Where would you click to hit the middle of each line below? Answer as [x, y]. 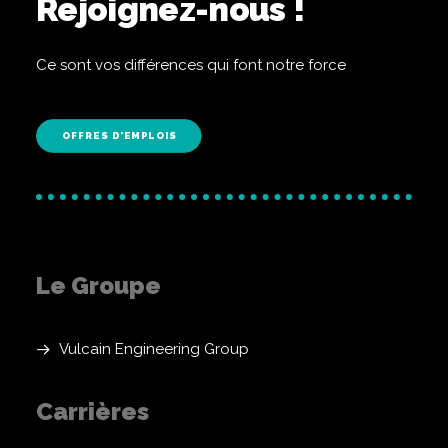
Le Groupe [98, 285]
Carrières [92, 411]
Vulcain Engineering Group [153, 349]
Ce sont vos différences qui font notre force [191, 65]
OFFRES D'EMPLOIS [119, 136]
